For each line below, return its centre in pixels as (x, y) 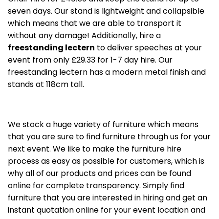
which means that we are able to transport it (95, 23)
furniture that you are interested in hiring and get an (108, 198)
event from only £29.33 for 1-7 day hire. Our (90, 60)
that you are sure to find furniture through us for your (109, 137)
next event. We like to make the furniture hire (95, 149)
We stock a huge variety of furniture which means (103, 125)
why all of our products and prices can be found (99, 174)
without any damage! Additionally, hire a (84, 36)
